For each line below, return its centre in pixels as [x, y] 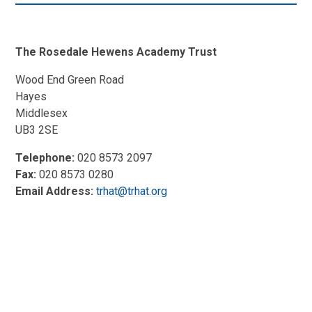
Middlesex [42, 113]
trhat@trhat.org [132, 191]
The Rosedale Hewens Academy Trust [116, 52]
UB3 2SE [37, 130]
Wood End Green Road [70, 79]
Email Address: [55, 191]
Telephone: [45, 157]
